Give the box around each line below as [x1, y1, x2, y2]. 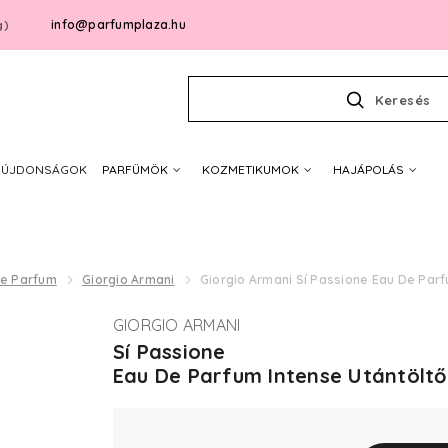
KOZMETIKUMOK [201, 162, 299, 177]
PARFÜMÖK [101, 162, 168, 177]
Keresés [375, 92, 431, 108]
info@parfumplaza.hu [51, 17, 186, 32]
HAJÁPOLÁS [332, 162, 404, 177]
